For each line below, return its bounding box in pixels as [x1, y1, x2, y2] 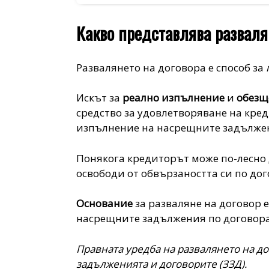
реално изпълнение [122, 91, 225, 105]
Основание [76, 196, 133, 211]
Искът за [76, 91, 123, 105]
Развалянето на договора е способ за [76, 60, 267, 74]
